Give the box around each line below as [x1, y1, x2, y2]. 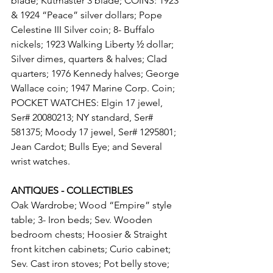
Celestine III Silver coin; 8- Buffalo [11, 24, 157, 35]
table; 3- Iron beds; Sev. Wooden [11, 214, 155, 225]
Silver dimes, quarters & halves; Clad [11, 53, 169, 65]
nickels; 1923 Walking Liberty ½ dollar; [11, 38, 176, 50]
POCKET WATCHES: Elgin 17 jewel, [11, 97, 165, 108]
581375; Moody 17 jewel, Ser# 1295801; [11, 126, 179, 138]
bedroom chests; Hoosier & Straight [11, 229, 169, 240]
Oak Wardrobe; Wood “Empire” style [11, 199, 174, 211]
